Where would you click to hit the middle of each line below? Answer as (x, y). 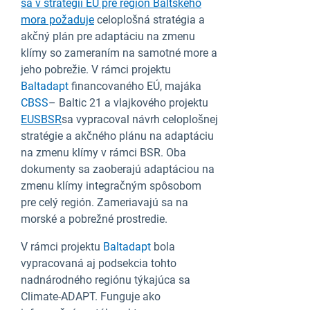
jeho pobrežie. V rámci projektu (96, 70)
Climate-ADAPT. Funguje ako (91, 297)
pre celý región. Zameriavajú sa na (104, 202)
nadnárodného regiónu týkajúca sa (106, 280)
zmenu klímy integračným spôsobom (111, 186)
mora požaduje (57, 20)
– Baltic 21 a (80, 103)
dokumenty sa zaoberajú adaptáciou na (118, 169)
